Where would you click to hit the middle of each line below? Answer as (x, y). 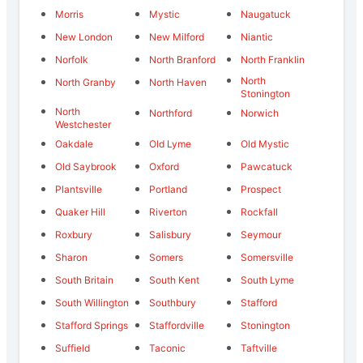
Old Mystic (265, 144)
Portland (168, 190)
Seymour (261, 235)
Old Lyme (170, 144)
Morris (69, 15)
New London (84, 37)
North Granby (85, 83)
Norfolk (72, 60)
